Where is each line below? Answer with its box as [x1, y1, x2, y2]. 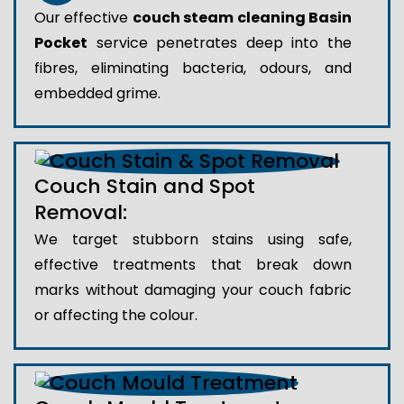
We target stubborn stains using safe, [34, 229, 352, 251]
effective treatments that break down [34, 254, 352, 276]
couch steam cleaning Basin [132, 7, 353, 29]
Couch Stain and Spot [34, 172, 255, 201]
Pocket [34, 32, 87, 54]
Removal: [34, 198, 127, 227]
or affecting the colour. [34, 305, 197, 326]
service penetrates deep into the [87, 32, 352, 54]
